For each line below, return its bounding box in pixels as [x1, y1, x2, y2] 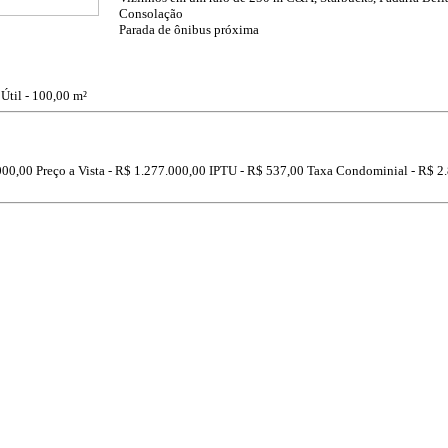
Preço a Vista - [36, 163, 115, 179]
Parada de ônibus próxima [119, 21, 259, 37]
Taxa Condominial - [307, 163, 418, 179]
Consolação [119, 5, 183, 21]
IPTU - [209, 163, 247, 179]
